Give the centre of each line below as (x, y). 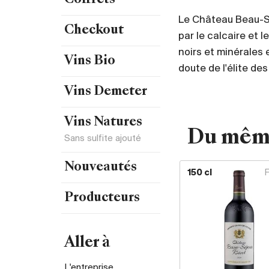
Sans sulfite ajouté (103, 139)
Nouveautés (101, 168)
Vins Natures (103, 122)
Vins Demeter (106, 92)
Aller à (87, 243)
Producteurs (102, 198)
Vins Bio (90, 61)
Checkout (94, 31)
